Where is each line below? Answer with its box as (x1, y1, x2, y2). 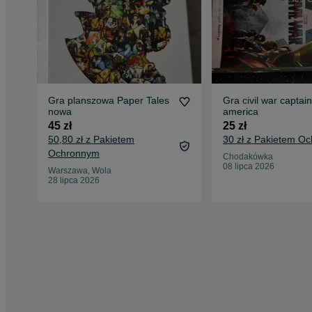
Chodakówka (222, 152, 273, 162)
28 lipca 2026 (48, 175, 100, 186)
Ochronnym (48, 148, 100, 159)
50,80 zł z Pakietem (48, 134, 134, 146)
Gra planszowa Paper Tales (48, 95, 169, 107)
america (222, 106, 258, 118)
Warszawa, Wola (48, 166, 111, 176)
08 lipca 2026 (222, 162, 274, 172)
